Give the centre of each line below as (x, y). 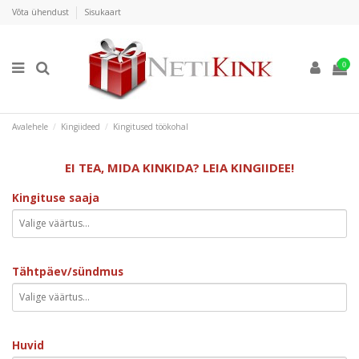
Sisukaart (103, 12)
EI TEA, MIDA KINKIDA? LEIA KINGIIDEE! (179, 167)
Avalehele (30, 127)
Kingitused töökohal (151, 127)
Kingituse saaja (56, 198)
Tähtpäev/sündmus (68, 271)
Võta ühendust (42, 12)
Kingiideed (81, 127)
